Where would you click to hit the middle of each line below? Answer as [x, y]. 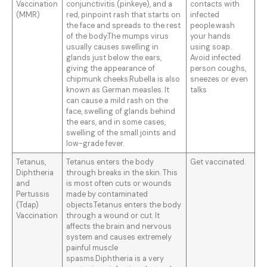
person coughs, [218, 69]
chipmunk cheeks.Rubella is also [123, 80]
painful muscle [92, 248]
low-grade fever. [95, 144]
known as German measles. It [118, 90]
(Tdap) [28, 205]
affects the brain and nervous [119, 227]
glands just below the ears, [114, 58]
